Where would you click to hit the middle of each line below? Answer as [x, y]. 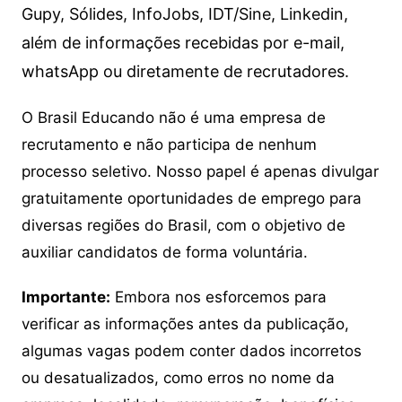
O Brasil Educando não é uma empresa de [173, 118]
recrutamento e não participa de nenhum [169, 145]
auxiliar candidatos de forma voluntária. [164, 253]
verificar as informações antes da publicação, [185, 324]
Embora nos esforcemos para [218, 297]
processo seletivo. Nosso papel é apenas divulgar [200, 172]
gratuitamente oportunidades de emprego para [191, 199]
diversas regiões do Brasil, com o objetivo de [183, 226]
